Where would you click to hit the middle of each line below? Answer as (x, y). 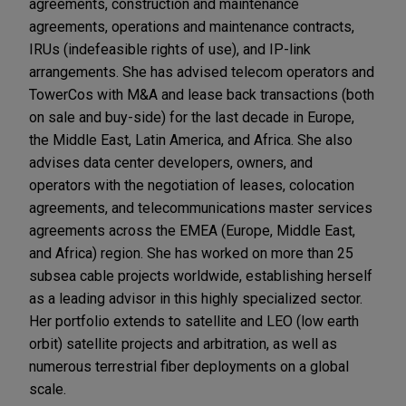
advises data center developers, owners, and (171, 163)
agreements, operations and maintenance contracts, (192, 27)
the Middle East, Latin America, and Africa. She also (191, 140)
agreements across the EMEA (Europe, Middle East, (192, 231)
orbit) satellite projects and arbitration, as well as (183, 344)
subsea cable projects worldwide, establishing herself (201, 276)
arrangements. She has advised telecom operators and (202, 72)
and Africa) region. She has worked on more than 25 (191, 254)
